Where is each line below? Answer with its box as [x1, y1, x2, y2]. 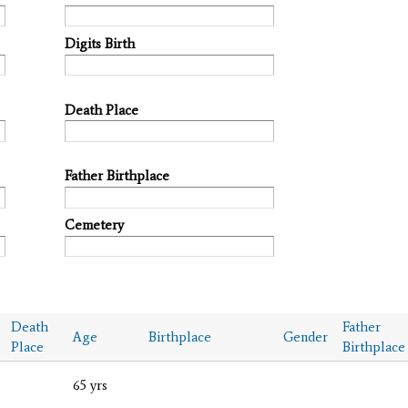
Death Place [65, 101, 138, 118]
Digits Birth [65, 35, 135, 52]
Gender [283, 328, 328, 345]
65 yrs [73, 376, 107, 393]
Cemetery [65, 217, 124, 234]
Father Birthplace [65, 168, 169, 185]
